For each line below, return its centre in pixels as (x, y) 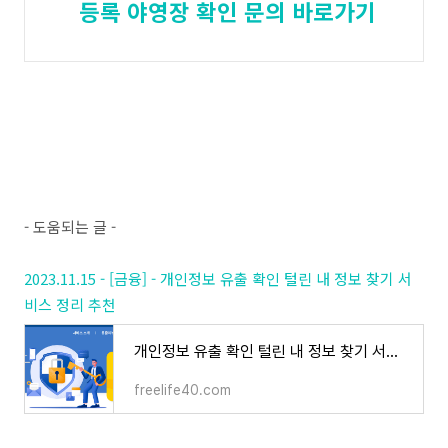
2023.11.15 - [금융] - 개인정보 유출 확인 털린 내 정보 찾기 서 (218, 278)
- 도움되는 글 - (70, 226)
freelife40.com (182, 390)
